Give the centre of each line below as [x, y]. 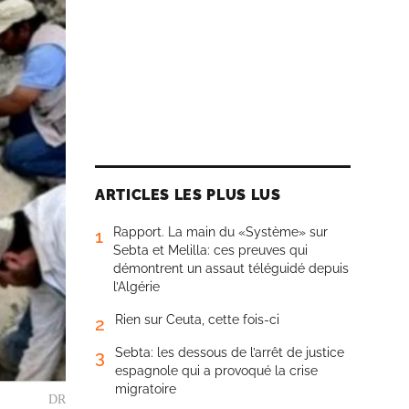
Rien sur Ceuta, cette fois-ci [197, 320]
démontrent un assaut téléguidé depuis [231, 268]
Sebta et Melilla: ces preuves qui [210, 250]
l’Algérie [136, 287]
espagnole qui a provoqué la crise [216, 371]
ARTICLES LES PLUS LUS [188, 195]
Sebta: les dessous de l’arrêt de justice [230, 352]
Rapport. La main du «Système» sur [220, 232]
